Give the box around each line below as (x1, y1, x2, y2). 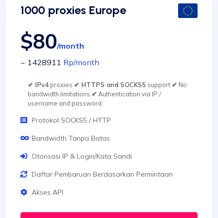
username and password (28, 99, 102, 108)
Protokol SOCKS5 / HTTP (32, 116, 111, 125)
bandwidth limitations (28, 90, 91, 98)
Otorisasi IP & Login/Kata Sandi (32, 152, 132, 161)
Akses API (32, 188, 63, 197)
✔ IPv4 (28, 81, 49, 89)
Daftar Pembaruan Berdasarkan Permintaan (32, 170, 173, 179)
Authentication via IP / (97, 90, 161, 98)
